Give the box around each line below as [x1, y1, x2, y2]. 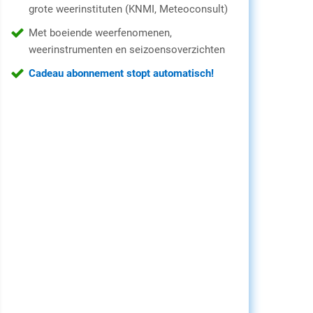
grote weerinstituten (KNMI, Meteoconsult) [29, 3, 228, 15]
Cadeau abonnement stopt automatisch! [29, 67, 214, 80]
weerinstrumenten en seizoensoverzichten [29, 43, 225, 56]
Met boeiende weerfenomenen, [29, 27, 172, 39]
